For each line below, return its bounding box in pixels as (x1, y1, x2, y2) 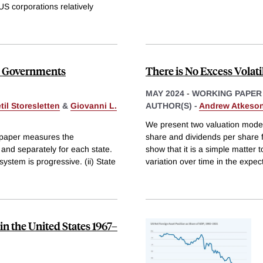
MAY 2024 (146, 89, 184, 99)
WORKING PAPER (192, 89, 262, 99)
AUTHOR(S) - (146, 101, 199, 111)
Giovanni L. (70, 101, 117, 111)
